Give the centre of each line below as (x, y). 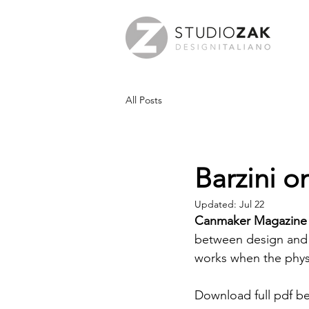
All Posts (144, 100)
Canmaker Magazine (251, 221)
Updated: (217, 204)
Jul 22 (252, 204)
